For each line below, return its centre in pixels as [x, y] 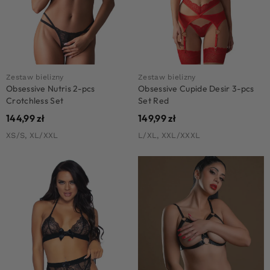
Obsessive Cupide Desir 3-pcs [196, 88]
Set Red [154, 100]
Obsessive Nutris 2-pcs [51, 88]
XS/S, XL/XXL [32, 135]
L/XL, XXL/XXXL [169, 135]
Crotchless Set [35, 100]
